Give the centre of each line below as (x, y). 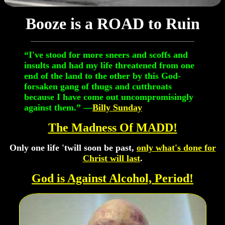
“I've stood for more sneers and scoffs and (106, 55)
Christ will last (111, 158)
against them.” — (58, 108)
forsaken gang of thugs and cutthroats (98, 87)
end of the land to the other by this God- (102, 76)
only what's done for (176, 148)
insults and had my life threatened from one (109, 66)
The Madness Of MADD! (113, 128)
